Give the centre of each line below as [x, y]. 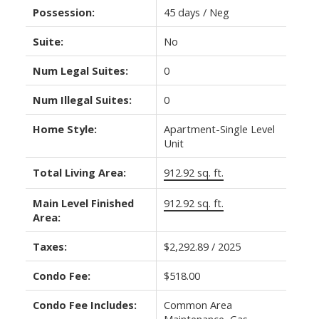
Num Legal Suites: [80, 71]
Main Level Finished [83, 203]
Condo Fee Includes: [84, 305]
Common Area [198, 305]
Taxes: [49, 247]
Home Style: [64, 129]
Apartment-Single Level [219, 129]
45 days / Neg [196, 12]
